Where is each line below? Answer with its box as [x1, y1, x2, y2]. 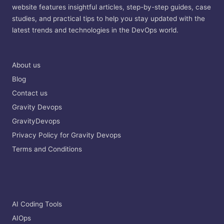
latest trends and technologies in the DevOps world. [12, 25, 178, 34]
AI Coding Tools [12, 199, 62, 208]
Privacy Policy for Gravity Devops [12, 130, 121, 139]
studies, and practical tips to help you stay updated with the [12, 14, 205, 22]
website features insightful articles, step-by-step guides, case [12, 2, 211, 11]
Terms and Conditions [12, 144, 82, 153]
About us [12, 60, 40, 69]
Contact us [12, 88, 47, 97]
